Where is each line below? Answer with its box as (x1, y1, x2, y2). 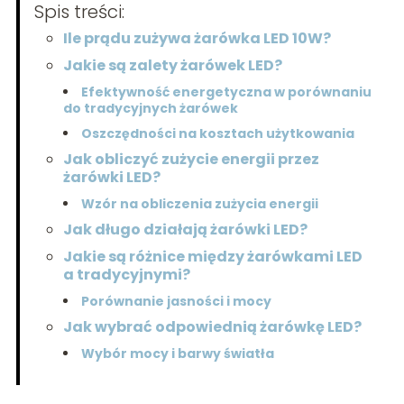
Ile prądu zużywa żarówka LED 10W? (62, 28, 331, 50)
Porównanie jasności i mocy (80, 292, 271, 311)
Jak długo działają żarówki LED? (62, 219, 308, 241)
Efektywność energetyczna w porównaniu (80, 83, 372, 102)
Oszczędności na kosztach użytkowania (80, 124, 354, 143)
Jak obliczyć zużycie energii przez (62, 149, 319, 170)
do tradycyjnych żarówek (62, 99, 238, 118)
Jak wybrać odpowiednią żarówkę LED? (62, 317, 362, 338)
